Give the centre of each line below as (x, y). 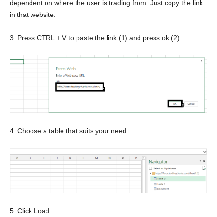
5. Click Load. (31, 211)
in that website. (33, 14)
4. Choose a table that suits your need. (69, 131)
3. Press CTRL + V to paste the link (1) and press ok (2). (96, 38)
